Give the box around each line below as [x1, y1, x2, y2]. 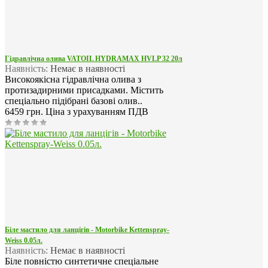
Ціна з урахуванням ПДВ [45, 106, 148, 117]
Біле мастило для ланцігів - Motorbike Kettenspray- [5, 226, 169, 234]
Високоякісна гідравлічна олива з [5, 74, 141, 85]
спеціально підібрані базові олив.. [5, 96, 142, 106]
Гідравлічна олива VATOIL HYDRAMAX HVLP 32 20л [5, 54, 182, 63]
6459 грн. [5, 106, 45, 117]
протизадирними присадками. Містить [5, 85, 163, 96]
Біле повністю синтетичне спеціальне [5, 256, 159, 267]
